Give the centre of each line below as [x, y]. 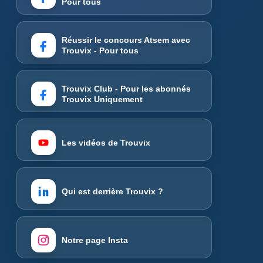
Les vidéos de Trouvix [106, 142]
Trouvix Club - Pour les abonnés [126, 88]
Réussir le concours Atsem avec [126, 40]
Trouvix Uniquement [102, 99]
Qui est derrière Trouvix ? [112, 191]
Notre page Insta [95, 240]
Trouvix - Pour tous [100, 50]
